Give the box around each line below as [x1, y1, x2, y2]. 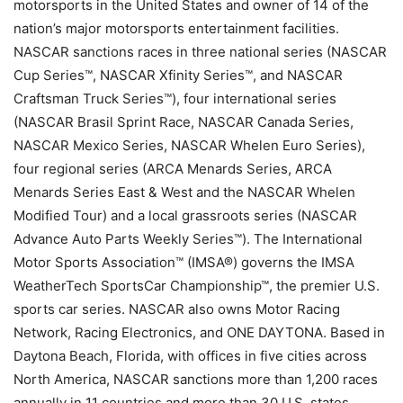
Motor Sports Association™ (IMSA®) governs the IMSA [13, 253, 354, 271]
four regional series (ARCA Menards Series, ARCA [13, 159, 332, 177]
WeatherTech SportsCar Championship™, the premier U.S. [13, 276, 380, 294]
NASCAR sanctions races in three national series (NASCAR [13, 42, 387, 60]
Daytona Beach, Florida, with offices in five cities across [13, 346, 367, 364]
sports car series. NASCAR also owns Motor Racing [13, 300, 340, 318]
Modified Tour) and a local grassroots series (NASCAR [13, 206, 357, 224]
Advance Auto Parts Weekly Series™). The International [13, 229, 363, 247]
